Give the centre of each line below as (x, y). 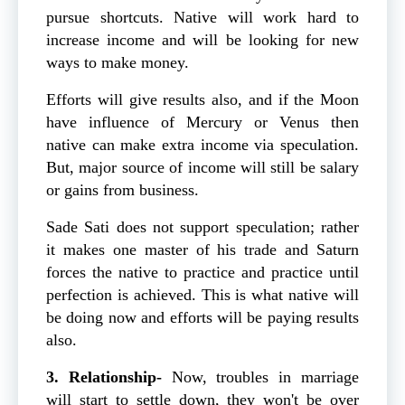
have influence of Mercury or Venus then (202, 122)
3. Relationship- (109, 377)
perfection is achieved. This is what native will (202, 294)
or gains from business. (122, 189)
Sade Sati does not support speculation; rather (202, 226)
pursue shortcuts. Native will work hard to (202, 17)
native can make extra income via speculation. (202, 144)
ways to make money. (118, 62)
